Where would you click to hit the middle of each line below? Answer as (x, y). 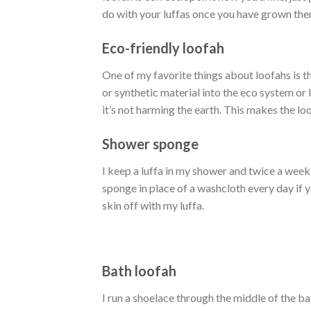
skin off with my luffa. (153, 205)
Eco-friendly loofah (163, 48)
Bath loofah (139, 271)
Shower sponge (150, 143)
